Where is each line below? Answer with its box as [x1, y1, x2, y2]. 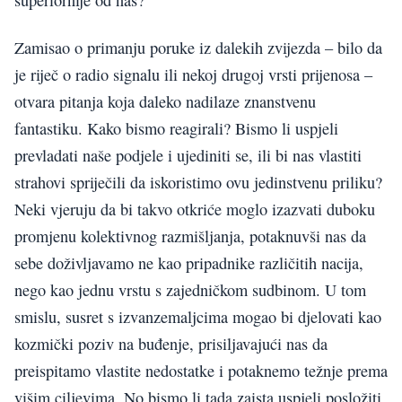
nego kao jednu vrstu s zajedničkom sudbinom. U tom [14, 278, 366, 301]
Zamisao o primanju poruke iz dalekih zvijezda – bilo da [14, 36, 382, 58]
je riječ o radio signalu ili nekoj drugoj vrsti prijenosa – [14, 63, 372, 85]
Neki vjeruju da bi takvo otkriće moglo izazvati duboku [14, 197, 375, 220]
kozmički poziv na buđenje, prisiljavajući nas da [14, 332, 328, 354]
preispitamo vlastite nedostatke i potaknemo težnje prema [14, 359, 388, 381]
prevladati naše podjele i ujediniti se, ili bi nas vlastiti [14, 144, 362, 166]
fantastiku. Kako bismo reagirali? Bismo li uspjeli [14, 117, 338, 139]
